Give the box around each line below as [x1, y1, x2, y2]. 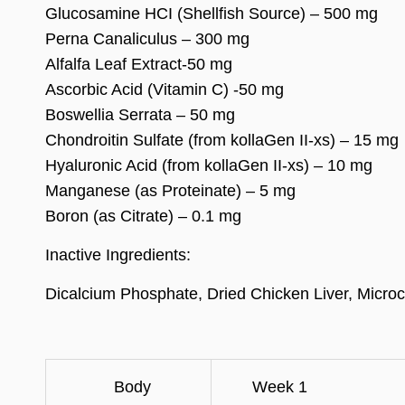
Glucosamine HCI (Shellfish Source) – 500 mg [45, 4, 378, 23]
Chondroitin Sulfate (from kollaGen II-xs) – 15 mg [45, 130, 399, 149]
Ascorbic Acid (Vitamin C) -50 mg [45, 80, 284, 99]
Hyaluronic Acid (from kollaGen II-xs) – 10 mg [45, 155, 372, 174]
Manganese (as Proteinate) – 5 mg [45, 181, 296, 200]
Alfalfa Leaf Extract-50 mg [45, 54, 232, 73]
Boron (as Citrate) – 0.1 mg [45, 206, 241, 225]
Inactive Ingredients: [45, 245, 191, 264]
